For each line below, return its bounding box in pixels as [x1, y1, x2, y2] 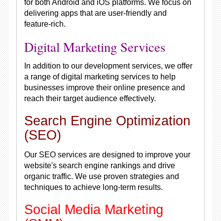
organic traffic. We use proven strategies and [24, 172, 179, 181]
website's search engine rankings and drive [24, 161, 175, 170]
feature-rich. [24, 20, 66, 28]
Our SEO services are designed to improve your [24, 150, 190, 159]
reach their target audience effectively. [24, 94, 156, 103]
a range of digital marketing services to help [24, 73, 176, 81]
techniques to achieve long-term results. [24, 183, 163, 191]
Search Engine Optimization [24, 113, 190, 128]
